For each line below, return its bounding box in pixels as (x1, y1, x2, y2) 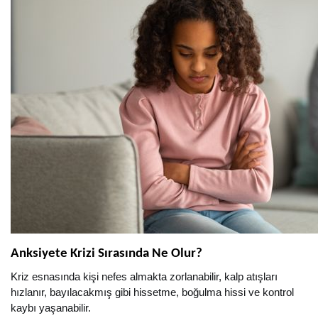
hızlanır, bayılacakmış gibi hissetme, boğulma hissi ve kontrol (11, 287, 294, 298)
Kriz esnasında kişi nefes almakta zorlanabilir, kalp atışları (11, 271, 278, 283)
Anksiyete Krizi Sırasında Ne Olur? (11, 247, 202, 261)
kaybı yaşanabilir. (11, 302, 91, 314)
